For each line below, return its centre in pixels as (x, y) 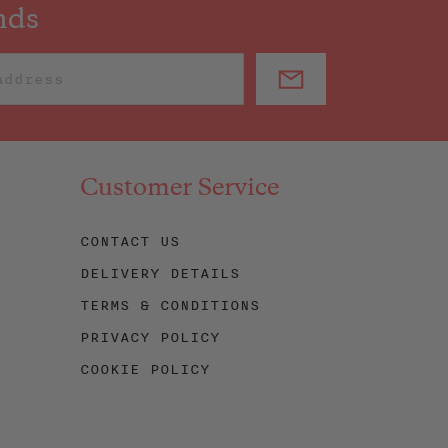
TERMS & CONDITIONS (169, 305)
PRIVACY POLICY (149, 337)
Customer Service (179, 189)
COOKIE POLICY (144, 369)
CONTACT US (129, 241)
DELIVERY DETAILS (159, 273)
